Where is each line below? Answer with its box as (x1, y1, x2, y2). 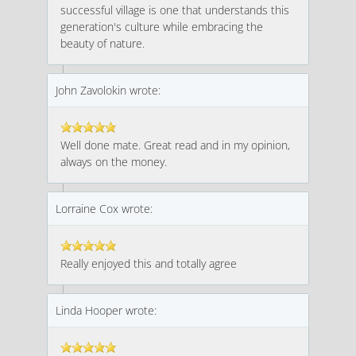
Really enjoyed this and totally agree (60, 255, 237, 271)
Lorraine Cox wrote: (55, 200, 153, 216)
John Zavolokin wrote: (55, 82, 161, 98)
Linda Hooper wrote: (55, 302, 157, 318)
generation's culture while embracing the (60, 18, 263, 34)
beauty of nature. (60, 35, 145, 51)
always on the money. (60, 153, 167, 169)
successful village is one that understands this (60, 2, 289, 17)
